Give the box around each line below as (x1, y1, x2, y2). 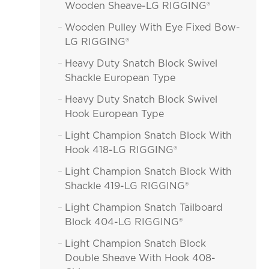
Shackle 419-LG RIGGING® (65, 181, 189, 191)
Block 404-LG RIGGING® (65, 217, 183, 227)
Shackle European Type (65, 73, 176, 83)
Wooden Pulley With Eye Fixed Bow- (65, 23, 241, 32)
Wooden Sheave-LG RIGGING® (65, 1, 211, 11)
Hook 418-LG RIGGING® (65, 145, 178, 155)
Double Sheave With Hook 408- (65, 253, 216, 263)
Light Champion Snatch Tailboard (65, 203, 223, 213)
